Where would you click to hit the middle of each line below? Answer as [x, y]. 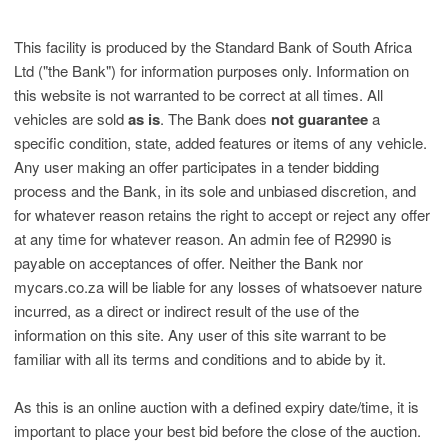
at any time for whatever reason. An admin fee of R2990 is [203, 238]
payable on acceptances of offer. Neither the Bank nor [188, 262]
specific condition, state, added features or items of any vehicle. [220, 142]
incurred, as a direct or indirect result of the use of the [186, 310]
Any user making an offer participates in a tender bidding [196, 166]
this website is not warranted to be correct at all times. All [198, 94]
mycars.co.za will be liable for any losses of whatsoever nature [218, 286]
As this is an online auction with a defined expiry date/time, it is [216, 406]
